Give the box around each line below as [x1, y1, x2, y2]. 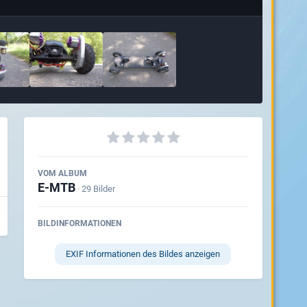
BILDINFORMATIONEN [37, 218, 121, 228]
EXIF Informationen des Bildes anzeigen [66, 248, 221, 259]
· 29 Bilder [77, 183, 115, 194]
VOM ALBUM [37, 168, 87, 178]
